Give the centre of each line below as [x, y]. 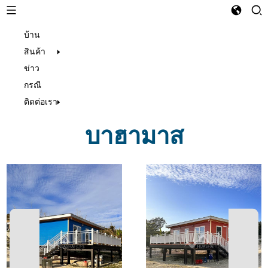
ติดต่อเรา [40, 101]
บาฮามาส [134, 135]
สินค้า [34, 51]
